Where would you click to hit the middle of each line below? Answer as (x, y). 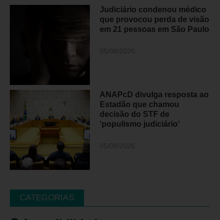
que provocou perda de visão (155, 20)
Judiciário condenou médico (153, 10)
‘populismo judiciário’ (140, 124)
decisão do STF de (135, 114)
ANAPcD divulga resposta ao (154, 95)
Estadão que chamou (140, 105)
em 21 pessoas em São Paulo (155, 29)
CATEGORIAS (47, 198)
